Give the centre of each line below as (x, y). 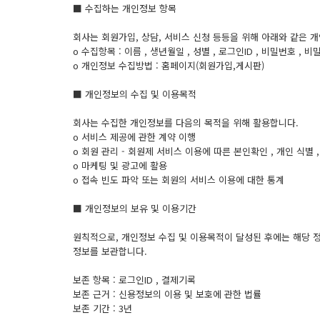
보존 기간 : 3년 (102, 308)
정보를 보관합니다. (110, 251)
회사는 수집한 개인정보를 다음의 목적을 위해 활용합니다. (186, 122)
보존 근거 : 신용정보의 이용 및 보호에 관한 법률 (167, 294)
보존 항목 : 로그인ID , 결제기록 (134, 280)
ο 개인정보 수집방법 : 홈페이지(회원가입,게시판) (169, 65)
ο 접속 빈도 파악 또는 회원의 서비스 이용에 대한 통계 (179, 180)
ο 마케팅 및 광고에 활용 (120, 165)
